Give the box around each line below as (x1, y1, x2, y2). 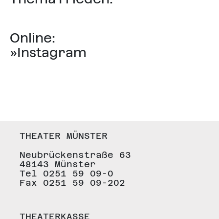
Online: (10, 30, 55, 45)
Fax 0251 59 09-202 (20, 177, 125, 188)
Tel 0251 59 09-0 (20, 168, 113, 178)
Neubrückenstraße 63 (20, 150, 131, 160)
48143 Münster (20, 159, 96, 169)
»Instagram (10, 44, 87, 60)
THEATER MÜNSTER (20, 131, 108, 141)
